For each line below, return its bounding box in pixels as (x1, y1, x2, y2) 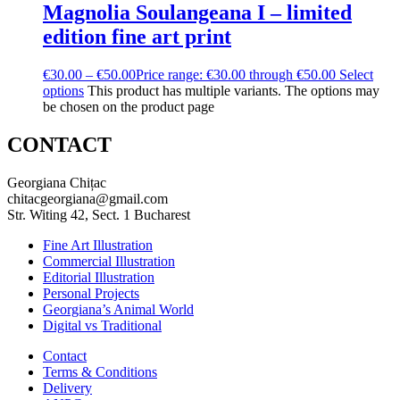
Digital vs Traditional (43, 318, 162, 333)
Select (339, 67, 373, 83)
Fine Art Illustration (43, 237, 153, 253)
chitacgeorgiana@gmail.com (7, 191, 168, 206)
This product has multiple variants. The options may (87, 83, 379, 99)
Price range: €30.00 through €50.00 (136, 67, 336, 83)
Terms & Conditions (43, 364, 157, 379)
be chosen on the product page (43, 99, 214, 115)
